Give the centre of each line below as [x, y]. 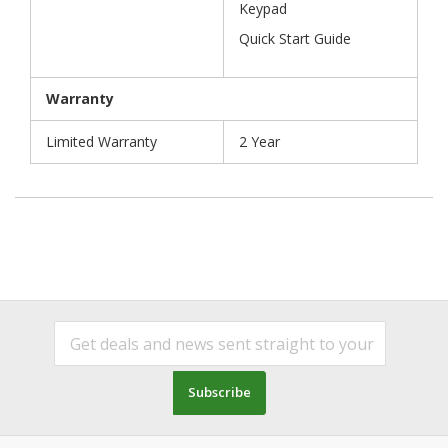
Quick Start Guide [295, 38]
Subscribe [220, 392]
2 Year [259, 142]
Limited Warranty [101, 142]
